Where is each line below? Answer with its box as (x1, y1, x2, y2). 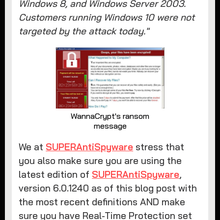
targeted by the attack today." (19, 25, 149, 37)
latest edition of (19, 168, 92, 180)
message (93, 120, 127, 131)
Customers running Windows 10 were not (19, 11, 195, 23)
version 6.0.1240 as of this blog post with (19, 182, 197, 194)
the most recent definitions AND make (19, 195, 186, 208)
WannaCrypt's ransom (71, 110, 149, 121)
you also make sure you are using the (19, 154, 182, 166)
